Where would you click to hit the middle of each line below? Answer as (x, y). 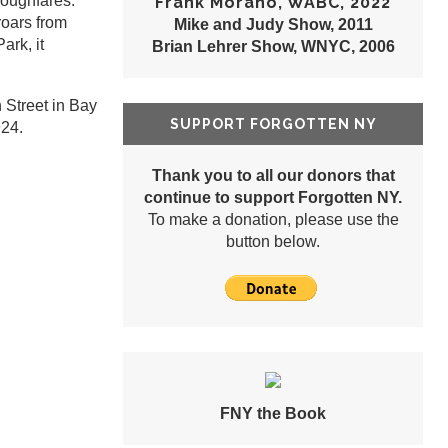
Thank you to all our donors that (273, 176)
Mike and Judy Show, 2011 (273, 25)
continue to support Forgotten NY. (273, 198)
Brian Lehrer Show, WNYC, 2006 (273, 47)
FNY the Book (273, 414)
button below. (273, 242)
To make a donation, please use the (273, 220)
